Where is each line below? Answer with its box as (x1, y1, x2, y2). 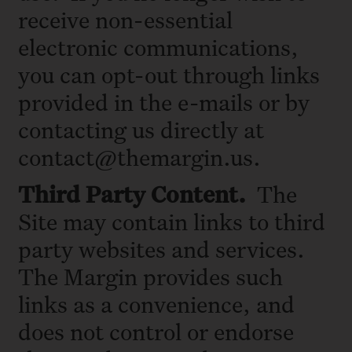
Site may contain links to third (18, 206, 325, 237)
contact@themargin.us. (18, 141, 261, 172)
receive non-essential (18, 3, 233, 35)
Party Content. (86, 178, 246, 210)
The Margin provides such (18, 261, 283, 292)
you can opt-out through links (18, 58, 320, 90)
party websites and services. (18, 233, 310, 265)
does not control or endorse (18, 316, 294, 347)
